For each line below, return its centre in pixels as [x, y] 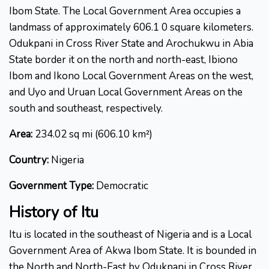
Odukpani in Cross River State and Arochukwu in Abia [131, 44]
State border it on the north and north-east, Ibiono [123, 60]
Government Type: [51, 186]
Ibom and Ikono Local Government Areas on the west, [131, 76]
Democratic [121, 186]
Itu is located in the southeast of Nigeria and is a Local [130, 235]
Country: [29, 160]
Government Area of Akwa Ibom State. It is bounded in [133, 251]
